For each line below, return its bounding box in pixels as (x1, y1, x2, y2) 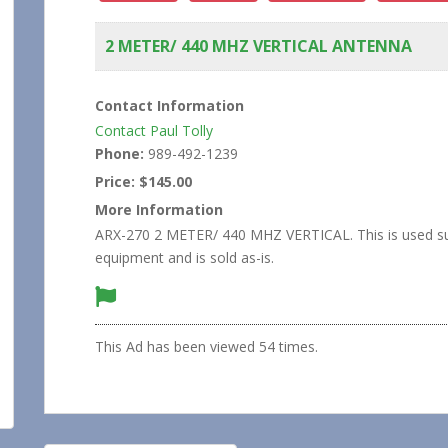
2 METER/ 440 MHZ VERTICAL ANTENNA (105, 34, 412, 57)
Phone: (95, 143, 144, 163)
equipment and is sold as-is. (95, 247, 274, 267)
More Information (95, 199, 223, 219)
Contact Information (95, 95, 244, 115)
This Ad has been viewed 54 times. (95, 336, 318, 356)
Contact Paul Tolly (95, 120, 213, 140)
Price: (95, 171, 135, 191)
